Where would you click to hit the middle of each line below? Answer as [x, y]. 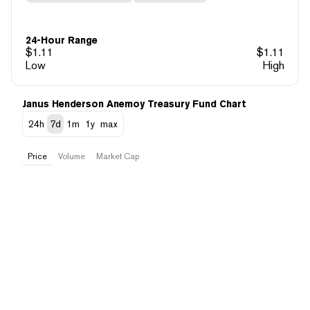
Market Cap [118, 156]
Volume [72, 156]
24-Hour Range [62, 40]
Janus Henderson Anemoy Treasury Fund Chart [134, 103]
